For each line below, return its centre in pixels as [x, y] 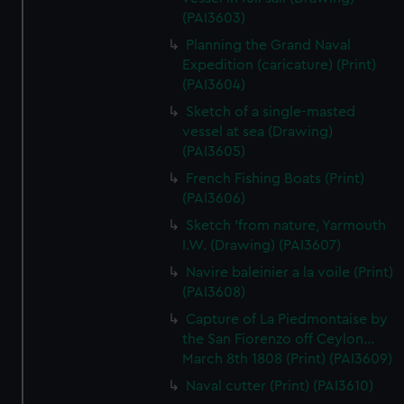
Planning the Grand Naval [269, 45]
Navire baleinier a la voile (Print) [290, 272]
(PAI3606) [214, 198]
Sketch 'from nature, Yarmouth [286, 225]
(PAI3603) [214, 18]
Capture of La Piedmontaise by [287, 319]
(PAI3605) [214, 151]
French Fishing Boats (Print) [275, 179]
